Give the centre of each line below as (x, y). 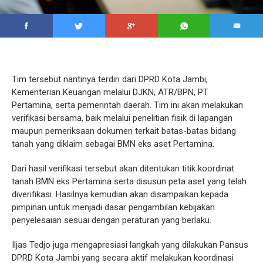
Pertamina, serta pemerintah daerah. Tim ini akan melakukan (127, 105)
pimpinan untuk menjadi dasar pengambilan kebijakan (113, 208)
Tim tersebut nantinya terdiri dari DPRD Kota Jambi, (110, 80)
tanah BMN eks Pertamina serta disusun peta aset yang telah (129, 182)
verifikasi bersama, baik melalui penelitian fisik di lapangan (122, 118)
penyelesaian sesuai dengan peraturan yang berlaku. (112, 220)
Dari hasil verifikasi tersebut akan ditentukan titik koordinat (123, 169)
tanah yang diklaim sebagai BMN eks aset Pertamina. (113, 144)
